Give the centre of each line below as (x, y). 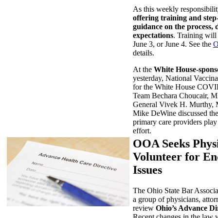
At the (143, 69)
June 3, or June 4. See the (173, 44)
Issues (147, 170)
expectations (153, 35)
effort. (142, 130)
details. (144, 53)
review (144, 208)
